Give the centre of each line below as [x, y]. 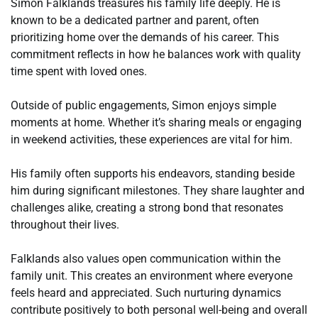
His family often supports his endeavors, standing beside [153, 173]
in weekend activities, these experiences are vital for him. [152, 139]
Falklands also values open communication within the [146, 258]
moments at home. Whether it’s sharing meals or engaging [156, 122]
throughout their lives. [65, 224]
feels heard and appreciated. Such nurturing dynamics [146, 292]
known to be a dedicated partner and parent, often [135, 20]
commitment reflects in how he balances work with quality [156, 54]
